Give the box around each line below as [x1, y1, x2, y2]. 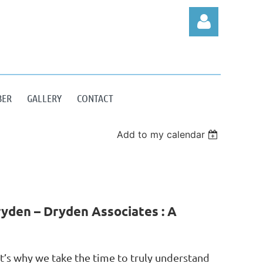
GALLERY [27, 92, 62, 104]
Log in [189, 118, 218, 130]
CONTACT [77, 92, 113, 104]
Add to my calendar [117, 129, 205, 140]
